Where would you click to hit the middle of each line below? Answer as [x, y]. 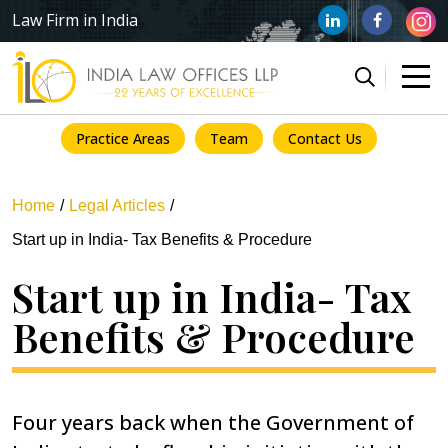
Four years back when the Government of [213, 422]
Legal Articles [117, 205]
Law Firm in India [75, 20]
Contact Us [325, 138]
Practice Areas [123, 138]
